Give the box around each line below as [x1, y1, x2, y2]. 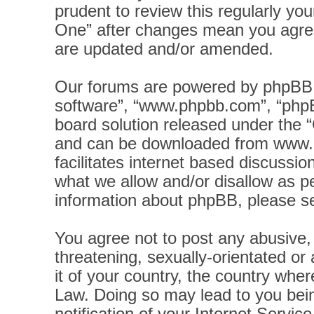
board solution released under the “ [54, 116, 312, 134]
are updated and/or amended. [54, 40, 273, 58]
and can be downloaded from [54, 135, 273, 153]
